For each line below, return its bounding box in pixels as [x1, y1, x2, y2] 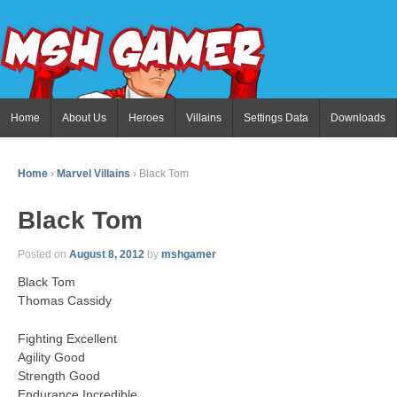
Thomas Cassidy [18, 293, 112, 307]
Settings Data [244, 112, 308, 124]
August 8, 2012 [69, 248, 144, 261]
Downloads [331, 112, 385, 124]
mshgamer [161, 248, 216, 261]
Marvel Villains [57, 167, 130, 180]
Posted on [18, 248, 66, 261]
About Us [62, 112, 106, 124]
